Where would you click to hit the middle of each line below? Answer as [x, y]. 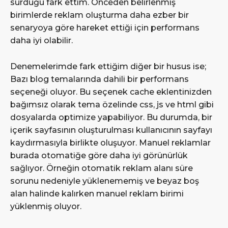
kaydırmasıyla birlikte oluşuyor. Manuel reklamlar [110, 143]
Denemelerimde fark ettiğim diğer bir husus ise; [108, 67]
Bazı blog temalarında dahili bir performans [99, 79]
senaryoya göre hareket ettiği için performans [105, 28]
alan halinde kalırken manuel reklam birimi [97, 194]
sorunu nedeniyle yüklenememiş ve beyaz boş [105, 181]
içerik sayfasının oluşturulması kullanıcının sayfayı [111, 130]
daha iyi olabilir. [41, 41]
